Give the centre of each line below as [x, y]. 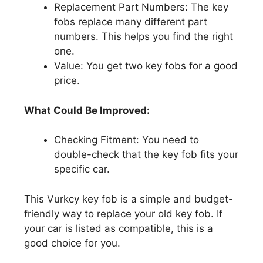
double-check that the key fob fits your [146, 155]
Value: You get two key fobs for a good [146, 66]
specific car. [82, 169]
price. [67, 81]
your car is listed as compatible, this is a [119, 228]
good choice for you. [72, 243]
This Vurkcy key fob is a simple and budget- [129, 199]
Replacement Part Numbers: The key [141, 7]
